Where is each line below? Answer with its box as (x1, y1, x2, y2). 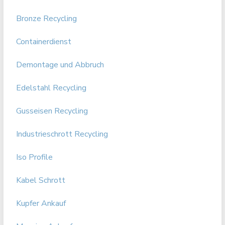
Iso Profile (16, 152, 53, 163)
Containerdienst (16, 36, 72, 47)
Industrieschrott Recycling (16, 129, 108, 140)
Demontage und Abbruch (16, 59, 104, 70)
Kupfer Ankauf (16, 198, 66, 209)
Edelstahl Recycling (16, 82, 87, 93)
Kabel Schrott (16, 175, 66, 186)
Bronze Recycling (16, 13, 77, 24)
